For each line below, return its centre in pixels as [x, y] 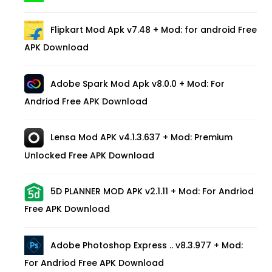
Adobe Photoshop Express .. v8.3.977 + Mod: [147, 245]
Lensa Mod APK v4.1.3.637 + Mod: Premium [141, 138]
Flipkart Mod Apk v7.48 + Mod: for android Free [154, 30]
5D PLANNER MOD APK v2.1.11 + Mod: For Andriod [152, 192]
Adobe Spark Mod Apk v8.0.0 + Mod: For [138, 83]
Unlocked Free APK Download [89, 155]
